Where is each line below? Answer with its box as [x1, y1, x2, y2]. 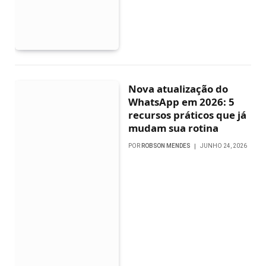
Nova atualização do [128, 81, 229, 96]
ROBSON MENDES [141, 142, 191, 149]
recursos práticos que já [128, 107, 247, 122]
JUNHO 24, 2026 [200, 142, 248, 149]
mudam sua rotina [128, 121, 219, 135]
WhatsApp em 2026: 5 [128, 94, 235, 109]
